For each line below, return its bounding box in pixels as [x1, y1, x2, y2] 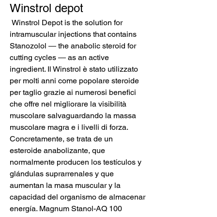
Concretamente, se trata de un [10, 134, 113, 144]
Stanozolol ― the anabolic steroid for [10, 41, 136, 51]
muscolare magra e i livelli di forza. [10, 123, 128, 132]
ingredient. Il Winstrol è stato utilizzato [10, 64, 138, 74]
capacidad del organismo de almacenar [10, 192, 145, 202]
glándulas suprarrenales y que [10, 169, 114, 179]
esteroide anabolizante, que [10, 146, 105, 155]
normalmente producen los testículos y [10, 157, 141, 167]
